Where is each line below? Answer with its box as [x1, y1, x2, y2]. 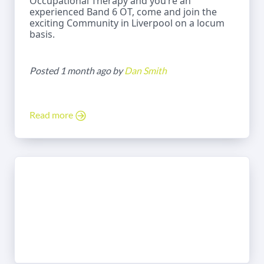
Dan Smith [124, 64, 167, 76]
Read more [29, 108, 75, 120]
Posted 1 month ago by [29, 64, 124, 76]
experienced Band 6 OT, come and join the [29, 5, 217, 18]
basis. [29, 27, 55, 41]
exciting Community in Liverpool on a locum [29, 16, 225, 29]
